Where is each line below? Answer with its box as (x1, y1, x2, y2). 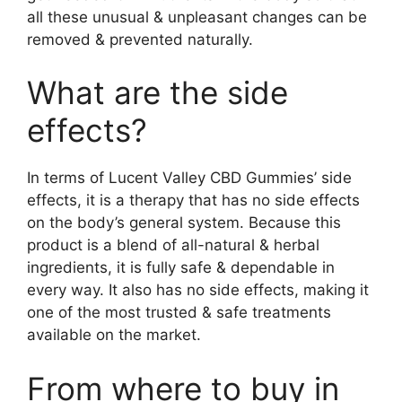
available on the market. (27, 326, 201, 344)
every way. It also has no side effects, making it (27, 281, 369, 299)
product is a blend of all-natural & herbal (27, 236, 319, 254)
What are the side (27, 74, 288, 111)
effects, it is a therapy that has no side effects (27, 191, 360, 209)
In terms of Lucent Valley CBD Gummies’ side (27, 169, 352, 187)
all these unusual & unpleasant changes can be (27, 7, 367, 26)
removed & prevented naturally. (27, 30, 253, 48)
